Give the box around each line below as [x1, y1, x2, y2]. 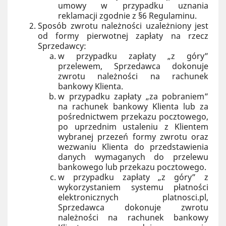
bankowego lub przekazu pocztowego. [58, 161, 206, 173]
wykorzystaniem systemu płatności [58, 182, 208, 193]
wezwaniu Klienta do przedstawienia [58, 141, 208, 152]
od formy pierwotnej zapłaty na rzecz [38, 30, 208, 41]
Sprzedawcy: [38, 40, 86, 51]
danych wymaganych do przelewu [58, 151, 208, 162]
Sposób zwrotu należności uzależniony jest [38, 20, 208, 31]
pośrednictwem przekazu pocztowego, [58, 111, 208, 122]
